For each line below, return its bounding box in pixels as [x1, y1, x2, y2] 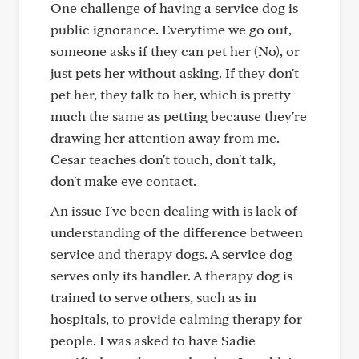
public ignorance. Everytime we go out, [50, 21, 292, 38]
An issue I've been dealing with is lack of [50, 202, 297, 219]
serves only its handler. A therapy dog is [50, 267, 292, 284]
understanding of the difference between [50, 224, 303, 240]
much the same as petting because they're [50, 107, 307, 124]
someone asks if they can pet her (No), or [50, 42, 300, 59]
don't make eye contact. [50, 172, 196, 189]
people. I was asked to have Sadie [50, 332, 256, 349]
